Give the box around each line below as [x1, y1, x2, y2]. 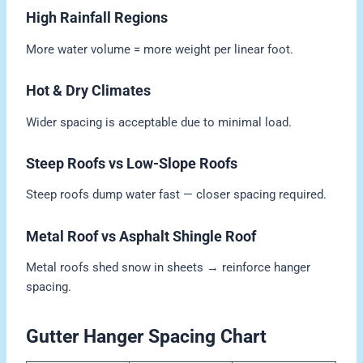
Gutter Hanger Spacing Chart [26, 325, 267, 348]
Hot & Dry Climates [26, 82, 152, 100]
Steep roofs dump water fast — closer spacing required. [26, 187, 327, 203]
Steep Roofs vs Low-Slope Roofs [26, 155, 238, 173]
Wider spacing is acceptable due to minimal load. [26, 114, 293, 130]
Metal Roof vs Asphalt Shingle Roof [26, 227, 257, 245]
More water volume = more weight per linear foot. [26, 41, 294, 57]
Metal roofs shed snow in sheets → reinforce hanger [26, 260, 311, 275]
